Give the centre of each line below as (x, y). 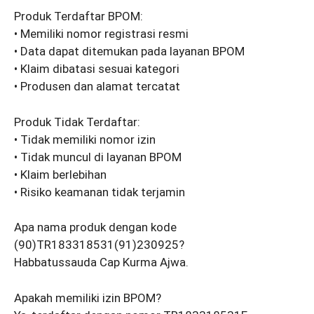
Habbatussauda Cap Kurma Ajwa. (101, 262)
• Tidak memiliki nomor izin (85, 139)
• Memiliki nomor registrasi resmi (101, 34)
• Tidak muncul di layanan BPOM (98, 157)
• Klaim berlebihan (60, 174)
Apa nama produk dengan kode (95, 227)
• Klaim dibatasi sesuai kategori (97, 69)
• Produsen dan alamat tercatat (97, 87)
